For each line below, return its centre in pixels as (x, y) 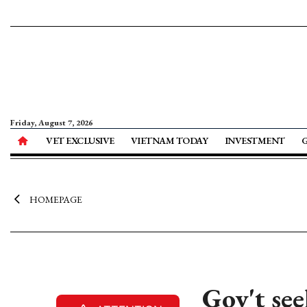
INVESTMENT (255, 140)
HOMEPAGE (56, 199)
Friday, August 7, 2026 (51, 123)
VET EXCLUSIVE (80, 140)
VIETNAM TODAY (169, 140)
